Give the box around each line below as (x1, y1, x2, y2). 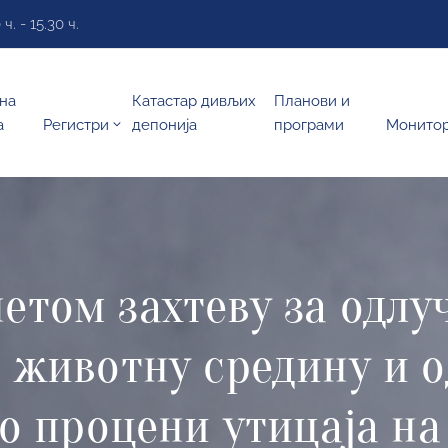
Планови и (274, 92, 351, 110)
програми (274, 116, 345, 134)
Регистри (42, 116, 109, 134)
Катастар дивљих (131, 92, 256, 110)
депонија (131, 116, 197, 134)
